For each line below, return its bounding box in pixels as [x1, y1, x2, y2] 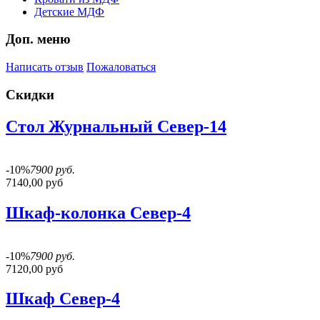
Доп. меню [6, 31, 71, 47]
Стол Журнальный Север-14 [6, 116, 226, 136]
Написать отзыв [6, 61, 84, 74]
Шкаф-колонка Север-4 [6, 203, 191, 222]
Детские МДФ [34, 5, 104, 18]
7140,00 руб [6, 176, 63, 189]
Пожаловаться [86, 61, 156, 74]
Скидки [6, 86, 54, 102]
